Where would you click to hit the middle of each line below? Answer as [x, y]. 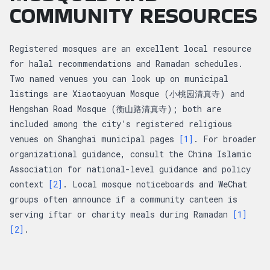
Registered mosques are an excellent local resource [130, 48]
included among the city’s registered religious [121, 124]
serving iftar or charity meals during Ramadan [121, 214]
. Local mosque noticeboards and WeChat [155, 184]
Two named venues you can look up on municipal [119, 78]
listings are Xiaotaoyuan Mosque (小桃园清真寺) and [127, 93]
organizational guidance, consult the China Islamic [130, 154]
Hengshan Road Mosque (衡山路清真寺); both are [115, 108]
